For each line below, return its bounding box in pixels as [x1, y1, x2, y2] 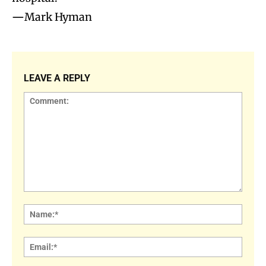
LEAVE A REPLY [24, 72, 90, 84]
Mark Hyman [24, 9, 92, 24]
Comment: [23, 192, 63, 202]
